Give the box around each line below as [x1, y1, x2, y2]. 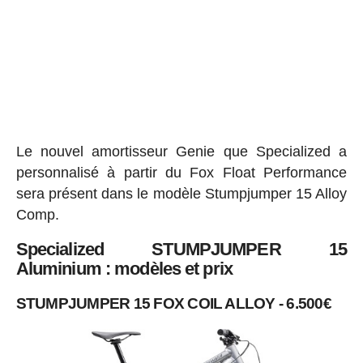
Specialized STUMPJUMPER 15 [15, 239, 348, 260]
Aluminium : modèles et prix [15, 258, 233, 280]
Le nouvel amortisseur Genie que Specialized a [15, 143, 348, 160]
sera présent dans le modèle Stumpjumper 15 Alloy [15, 186, 348, 203]
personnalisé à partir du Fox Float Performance [15, 164, 348, 181]
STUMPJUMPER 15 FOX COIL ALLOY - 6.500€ [15, 295, 331, 313]
